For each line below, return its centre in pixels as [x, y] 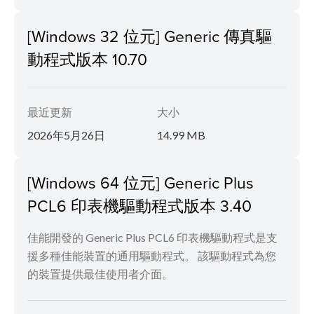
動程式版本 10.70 [87, 59]
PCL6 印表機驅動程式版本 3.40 [139, 205]
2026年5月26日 [66, 135]
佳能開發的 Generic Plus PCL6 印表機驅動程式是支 [152, 237]
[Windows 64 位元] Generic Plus [141, 182]
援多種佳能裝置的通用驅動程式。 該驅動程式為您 [152, 255]
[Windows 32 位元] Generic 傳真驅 [150, 35]
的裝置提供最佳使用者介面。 [100, 273]
